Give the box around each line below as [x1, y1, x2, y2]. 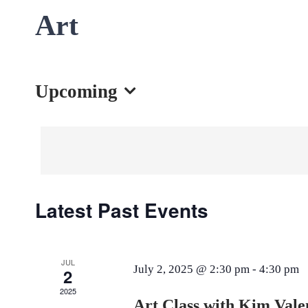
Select [34, 102, 80, 124]
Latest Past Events [34, 196, 208, 225]
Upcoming [34, 81, 118, 102]
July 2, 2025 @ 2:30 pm [133, 263, 250, 276]
